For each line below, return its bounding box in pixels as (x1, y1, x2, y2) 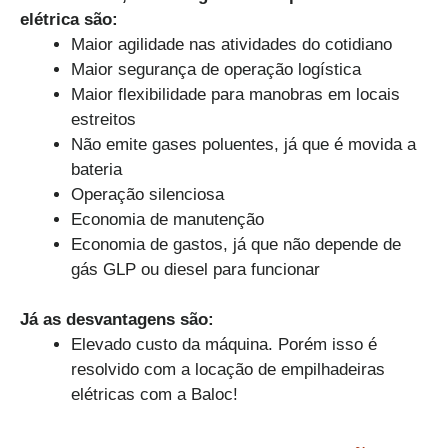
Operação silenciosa (71, 184, 224, 204)
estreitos (71, 109, 136, 129)
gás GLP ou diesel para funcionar (71, 259, 320, 279)
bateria (71, 159, 122, 179)
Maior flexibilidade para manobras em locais (71, 84, 400, 104)
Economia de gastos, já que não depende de (71, 234, 401, 254)
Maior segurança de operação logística (71, 59, 361, 79)
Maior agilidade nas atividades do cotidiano (71, 34, 392, 54)
